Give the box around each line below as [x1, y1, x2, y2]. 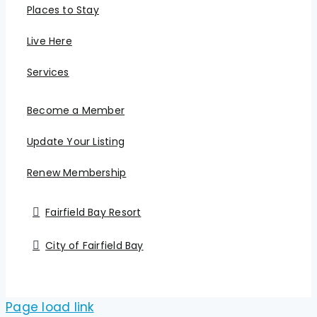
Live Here [26, 34, 72, 49]
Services [26, 65, 69, 80]
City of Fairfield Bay [45, 238, 144, 253]
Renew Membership [26, 166, 127, 180]
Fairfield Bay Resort [45, 204, 142, 219]
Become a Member [26, 103, 125, 118]
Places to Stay [26, 3, 99, 18]
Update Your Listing [26, 134, 125, 149]
